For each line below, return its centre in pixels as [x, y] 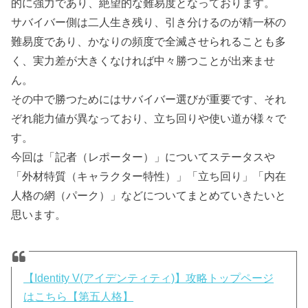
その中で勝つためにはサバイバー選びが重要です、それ [149, 99]
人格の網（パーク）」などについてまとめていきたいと [149, 195]
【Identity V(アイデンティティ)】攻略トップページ [149, 278]
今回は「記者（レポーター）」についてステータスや [143, 156]
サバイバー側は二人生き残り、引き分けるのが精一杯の [149, 22]
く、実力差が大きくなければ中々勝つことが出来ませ [143, 60]
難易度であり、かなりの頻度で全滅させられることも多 [149, 41]
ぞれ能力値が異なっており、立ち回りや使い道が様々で [149, 118]
